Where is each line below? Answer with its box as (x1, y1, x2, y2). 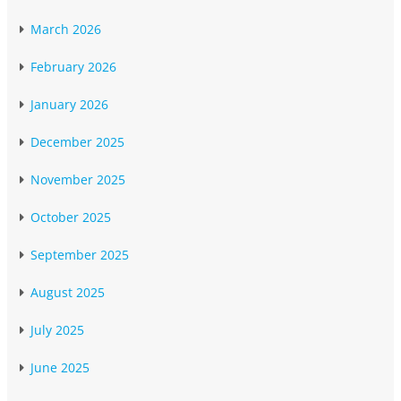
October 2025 (30, 209, 111, 226)
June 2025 (30, 359, 90, 377)
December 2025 (30, 133, 124, 151)
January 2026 (30, 96, 108, 114)
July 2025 (30, 321, 84, 339)
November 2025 (30, 171, 125, 189)
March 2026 (30, 21, 101, 38)
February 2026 (30, 58, 116, 76)
